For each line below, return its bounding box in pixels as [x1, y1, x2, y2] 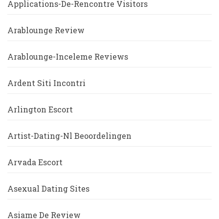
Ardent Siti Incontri [7, 77, 86, 88]
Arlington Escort [7, 104, 73, 114]
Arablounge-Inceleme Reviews [7, 51, 128, 62]
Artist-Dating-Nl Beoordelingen [7, 130, 131, 141]
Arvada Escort [7, 156, 63, 167]
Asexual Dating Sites [7, 183, 89, 194]
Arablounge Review [7, 24, 85, 35]
